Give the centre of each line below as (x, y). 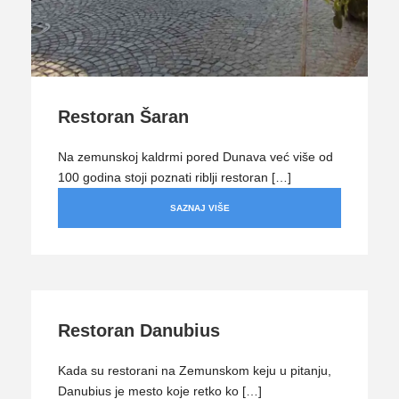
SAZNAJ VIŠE (199, 208)
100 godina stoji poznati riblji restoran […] (175, 177)
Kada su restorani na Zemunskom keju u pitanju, (195, 370)
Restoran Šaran (123, 116)
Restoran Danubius (139, 330)
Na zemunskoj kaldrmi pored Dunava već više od (195, 156)
